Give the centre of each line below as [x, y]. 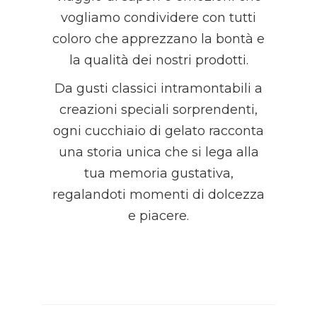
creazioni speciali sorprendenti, [158, 110]
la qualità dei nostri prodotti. [158, 60]
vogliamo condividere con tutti [158, 18]
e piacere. [158, 216]
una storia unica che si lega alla [158, 152]
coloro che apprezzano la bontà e [158, 39]
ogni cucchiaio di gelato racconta [158, 131]
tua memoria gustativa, [158, 173]
